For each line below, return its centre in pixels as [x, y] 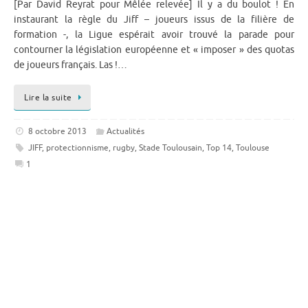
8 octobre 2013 [57, 131]
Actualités [126, 131]
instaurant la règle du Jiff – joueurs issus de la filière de [154, 20]
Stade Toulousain [170, 147]
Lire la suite [48, 97]
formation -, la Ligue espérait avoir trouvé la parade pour [154, 35]
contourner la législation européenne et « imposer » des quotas [154, 50]
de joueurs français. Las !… [70, 65]
